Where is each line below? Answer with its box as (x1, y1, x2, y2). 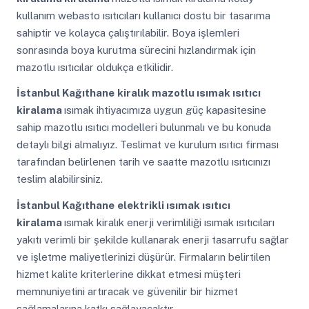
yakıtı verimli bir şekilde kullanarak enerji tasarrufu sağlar (16, 233, 289, 246)
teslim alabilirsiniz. (16, 173, 103, 186)
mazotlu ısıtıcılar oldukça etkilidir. (16, 61, 173, 73)
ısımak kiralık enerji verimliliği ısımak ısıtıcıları (63, 216, 275, 228)
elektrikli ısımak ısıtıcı (117, 199, 230, 211)
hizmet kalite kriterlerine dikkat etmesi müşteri (16, 268, 241, 280)
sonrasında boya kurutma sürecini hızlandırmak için (16, 43, 256, 56)
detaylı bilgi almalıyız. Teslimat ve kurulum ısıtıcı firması (16, 139, 279, 151)
